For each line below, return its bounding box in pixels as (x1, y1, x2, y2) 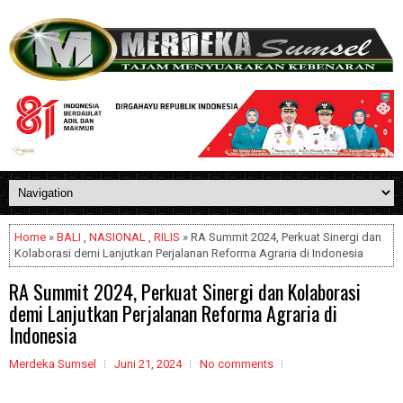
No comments (200, 357, 273, 371)
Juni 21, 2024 (114, 357, 182, 371)
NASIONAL (89, 230, 146, 244)
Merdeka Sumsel (9, 357, 96, 371)
